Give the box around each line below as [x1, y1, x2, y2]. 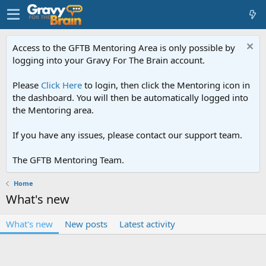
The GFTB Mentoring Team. [12, 154, 124, 166]
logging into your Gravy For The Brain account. [12, 54, 205, 66]
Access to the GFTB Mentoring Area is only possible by [12, 42, 235, 53]
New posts [65, 218, 107, 230]
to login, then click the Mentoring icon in [82, 79, 250, 91]
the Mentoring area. [12, 104, 94, 116]
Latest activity [119, 218, 175, 230]
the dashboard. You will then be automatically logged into [12, 91, 248, 103]
